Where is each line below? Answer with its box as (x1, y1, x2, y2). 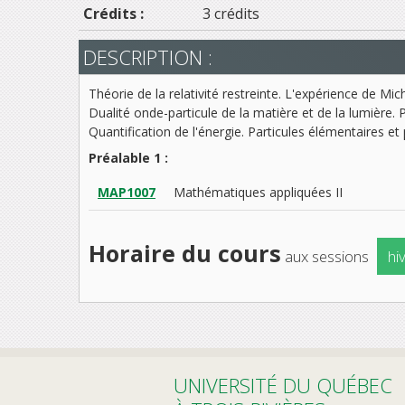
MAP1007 (98, 183, 155, 201)
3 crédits (202, 3, 259, 24)
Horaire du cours (89, 237, 281, 268)
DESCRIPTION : (83, 42, 212, 71)
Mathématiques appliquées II (174, 183, 343, 201)
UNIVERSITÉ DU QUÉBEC (174, 371, 392, 399)
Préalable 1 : (89, 148, 168, 166)
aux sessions (281, 245, 372, 267)
